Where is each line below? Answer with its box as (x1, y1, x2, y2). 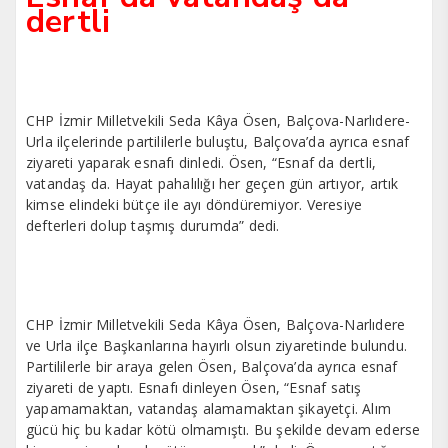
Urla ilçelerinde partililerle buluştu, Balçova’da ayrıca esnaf (26, 132, 410, 152)
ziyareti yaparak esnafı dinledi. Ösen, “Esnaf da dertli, (26, 153, 377, 173)
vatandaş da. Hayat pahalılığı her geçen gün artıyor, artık (26, 174, 399, 194)
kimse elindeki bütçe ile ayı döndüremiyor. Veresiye (26, 195, 363, 215)
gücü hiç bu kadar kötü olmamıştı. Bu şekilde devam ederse (26, 420, 421, 440)
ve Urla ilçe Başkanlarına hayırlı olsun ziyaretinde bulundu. (26, 336, 407, 356)
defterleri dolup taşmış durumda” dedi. (26, 216, 280, 236)
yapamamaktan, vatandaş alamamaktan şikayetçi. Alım (26, 399, 391, 419)
